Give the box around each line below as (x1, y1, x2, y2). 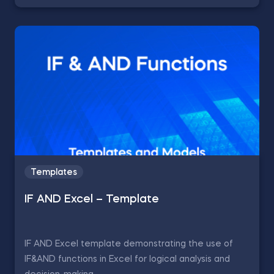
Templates (31, 168, 77, 177)
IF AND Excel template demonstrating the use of (24, 240, 233, 248)
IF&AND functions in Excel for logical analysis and (24, 255, 230, 264)
